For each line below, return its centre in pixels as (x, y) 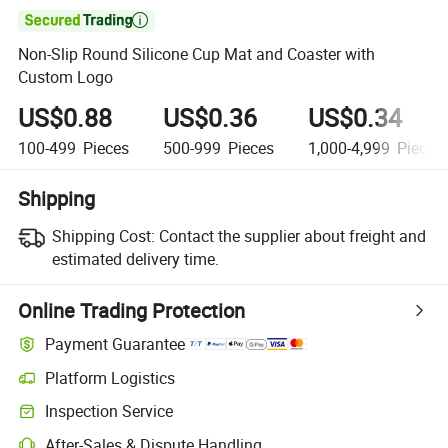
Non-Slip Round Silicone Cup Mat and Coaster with (197, 54)
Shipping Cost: (103, 235)
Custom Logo (66, 77)
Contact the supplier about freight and (292, 235)
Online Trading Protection (132, 310)
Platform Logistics (110, 377)
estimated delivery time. (135, 258)
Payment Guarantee (115, 344)
